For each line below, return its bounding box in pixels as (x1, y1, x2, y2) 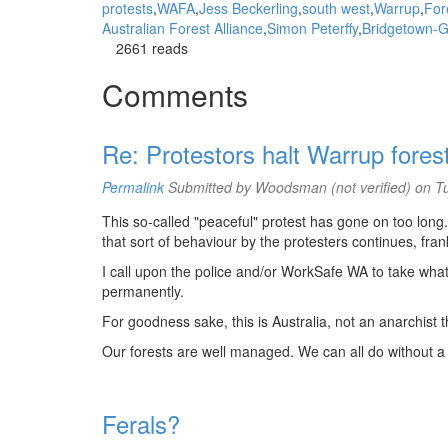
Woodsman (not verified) (255, 177, 411, 197)
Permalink (102, 177, 164, 197)
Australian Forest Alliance (102, 18, 263, 38)
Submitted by (164, 177, 255, 197)
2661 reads (116, 38, 188, 58)
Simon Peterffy (267, 18, 358, 38)
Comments (102, 73, 248, 116)
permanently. (102, 281, 184, 301)
